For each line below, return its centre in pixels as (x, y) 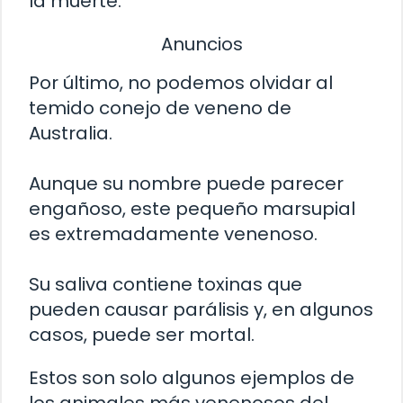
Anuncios (201, 44)
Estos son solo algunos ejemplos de (192, 378)
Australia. (71, 134)
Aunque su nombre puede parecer (186, 184)
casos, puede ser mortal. (142, 335)
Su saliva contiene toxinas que (166, 285)
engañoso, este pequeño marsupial (192, 209)
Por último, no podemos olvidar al (181, 83)
